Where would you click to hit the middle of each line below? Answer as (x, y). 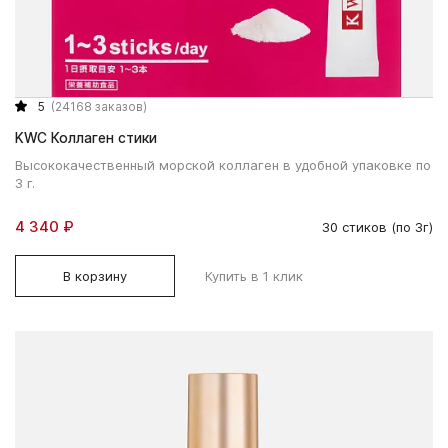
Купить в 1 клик (254, 275)
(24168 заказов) (99, 106)
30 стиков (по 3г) (377, 227)
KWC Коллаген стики (86, 137)
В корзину (95, 275)
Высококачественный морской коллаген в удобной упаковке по (223, 164)
